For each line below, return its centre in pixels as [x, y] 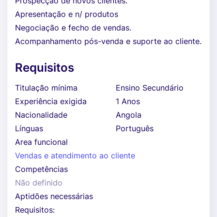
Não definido [39, 183]
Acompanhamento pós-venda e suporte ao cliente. [108, 41]
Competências [41, 169]
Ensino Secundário [150, 88]
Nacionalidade [41, 115]
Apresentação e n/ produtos [67, 14]
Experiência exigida [51, 101]
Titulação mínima [46, 88]
